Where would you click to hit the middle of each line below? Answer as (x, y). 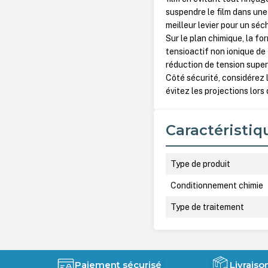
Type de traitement (208, 207)
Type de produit (201, 164)
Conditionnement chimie (217, 185)
